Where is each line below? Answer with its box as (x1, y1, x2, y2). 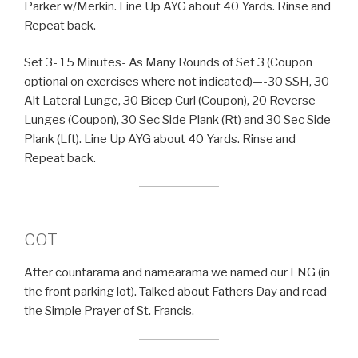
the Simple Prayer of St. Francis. (24, 304, 194, 319)
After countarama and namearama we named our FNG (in (24, 265, 330, 280)
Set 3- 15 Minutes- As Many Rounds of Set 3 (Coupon (24, 55, 312, 70)
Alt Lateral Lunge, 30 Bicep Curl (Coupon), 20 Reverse (24, 93, 316, 109)
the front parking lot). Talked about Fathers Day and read (24, 284, 327, 300)
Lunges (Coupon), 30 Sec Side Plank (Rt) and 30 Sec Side (24, 113, 331, 128)
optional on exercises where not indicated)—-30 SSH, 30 (24, 74, 329, 89)
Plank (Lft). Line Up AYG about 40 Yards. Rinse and (24, 132, 296, 147)
